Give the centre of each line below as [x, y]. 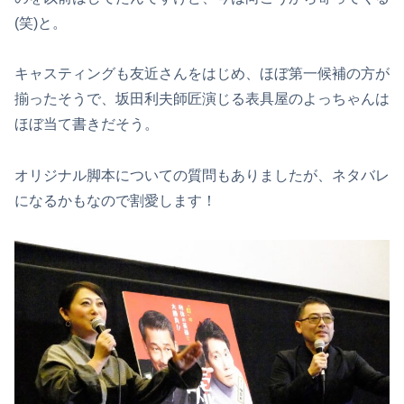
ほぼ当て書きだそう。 [87, 124]
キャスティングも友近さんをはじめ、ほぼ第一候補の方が [202, 74]
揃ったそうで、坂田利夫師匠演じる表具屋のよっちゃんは [202, 99]
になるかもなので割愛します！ [115, 201]
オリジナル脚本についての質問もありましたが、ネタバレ [202, 176]
